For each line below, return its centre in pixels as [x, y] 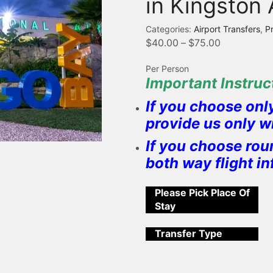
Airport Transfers [227, 29]
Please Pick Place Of [202, 193]
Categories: [170, 29]
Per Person [167, 68]
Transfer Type [189, 234]
